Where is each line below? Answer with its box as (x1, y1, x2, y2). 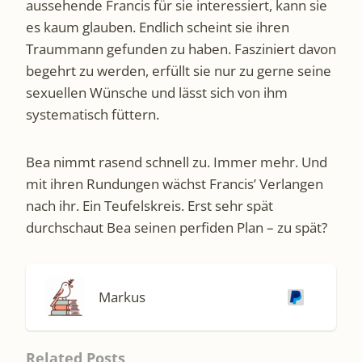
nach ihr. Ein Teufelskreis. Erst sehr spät (26, 196, 273, 215)
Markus (99, 288, 145, 307)
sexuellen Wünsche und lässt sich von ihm (26, 82, 288, 102)
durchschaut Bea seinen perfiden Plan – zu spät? (26, 217, 327, 237)
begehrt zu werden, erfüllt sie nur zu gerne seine (26, 61, 331, 80)
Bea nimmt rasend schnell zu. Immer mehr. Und (26, 152, 327, 171)
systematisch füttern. (26, 104, 159, 124)
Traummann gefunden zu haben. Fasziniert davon (26, 39, 336, 58)
